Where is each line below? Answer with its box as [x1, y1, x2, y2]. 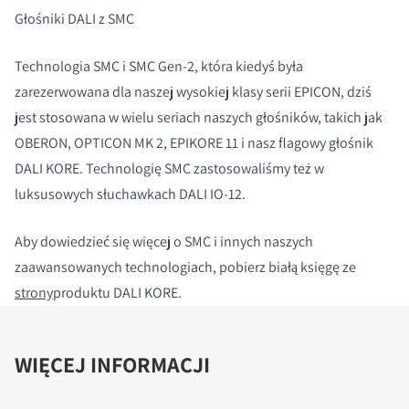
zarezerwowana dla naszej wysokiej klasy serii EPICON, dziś [15, 82, 372, 102]
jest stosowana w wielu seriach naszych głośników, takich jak [15, 108, 383, 128]
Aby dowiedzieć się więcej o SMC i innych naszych [15, 232, 313, 252]
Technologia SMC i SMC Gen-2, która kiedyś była [15, 57, 303, 77]
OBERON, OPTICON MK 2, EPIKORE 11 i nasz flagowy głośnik [15, 133, 373, 153]
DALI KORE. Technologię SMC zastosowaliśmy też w [15, 159, 324, 179]
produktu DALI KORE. [53, 283, 182, 303]
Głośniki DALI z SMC [15, 9, 134, 29]
